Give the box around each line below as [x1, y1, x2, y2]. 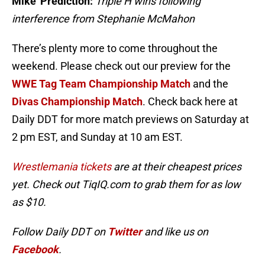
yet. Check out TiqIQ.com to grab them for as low [12, 178, 241, 191]
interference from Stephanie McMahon [12, 12, 195, 25]
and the [190, 77, 228, 91]
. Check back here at [143, 95, 238, 108]
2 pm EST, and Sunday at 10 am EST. [12, 131, 183, 144]
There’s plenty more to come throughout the [12, 42, 218, 55]
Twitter [108, 225, 142, 238]
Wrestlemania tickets [12, 160, 111, 173]
